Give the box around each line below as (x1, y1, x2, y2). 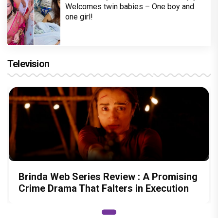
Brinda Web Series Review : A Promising (18, 170, 198, 182)
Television (7, 58, 49, 70)
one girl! (65, 12, 93, 22)
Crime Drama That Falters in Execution (18, 182, 189, 194)
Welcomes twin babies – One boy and (65, 2, 194, 12)
